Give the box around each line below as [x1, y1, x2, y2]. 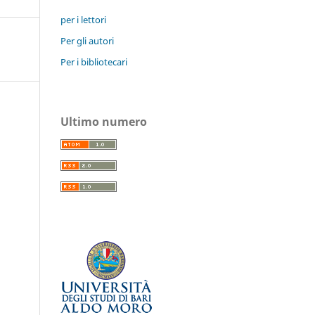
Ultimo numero [60, 113, 147, 129]
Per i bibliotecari [60, 55, 127, 68]
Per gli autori [60, 34, 114, 47]
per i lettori [60, 13, 106, 26]
